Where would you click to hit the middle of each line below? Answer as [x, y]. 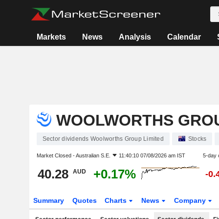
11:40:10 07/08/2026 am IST [152, 155]
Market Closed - [56, 155]
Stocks [197, 139]
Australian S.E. [93, 155]
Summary [48, 200]
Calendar [184, 37]
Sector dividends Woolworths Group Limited [103, 139]
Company [191, 200]
